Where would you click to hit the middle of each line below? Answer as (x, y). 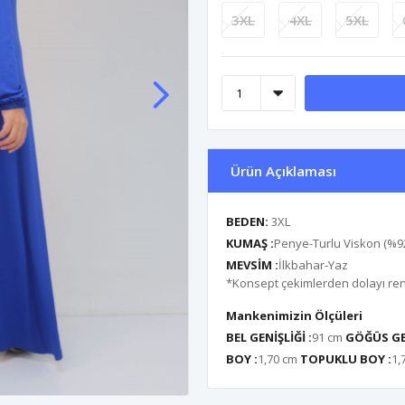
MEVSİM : (252, 265)
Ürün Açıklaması (283, 171)
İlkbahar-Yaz (313, 265)
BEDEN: (249, 221)
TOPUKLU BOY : (346, 359)
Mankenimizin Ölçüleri (294, 316)
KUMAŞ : (250, 243)
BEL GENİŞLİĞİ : (269, 337)
